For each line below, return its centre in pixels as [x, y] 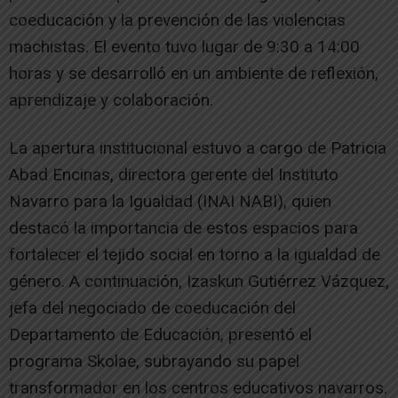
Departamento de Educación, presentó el [160, 334]
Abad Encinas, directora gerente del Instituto [174, 174]
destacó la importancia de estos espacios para [183, 227]
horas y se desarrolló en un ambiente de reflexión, [194, 73]
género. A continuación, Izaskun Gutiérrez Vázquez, [199, 281]
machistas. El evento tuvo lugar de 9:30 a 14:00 [184, 46]
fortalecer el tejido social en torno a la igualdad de [195, 254]
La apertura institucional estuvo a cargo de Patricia [198, 147]
